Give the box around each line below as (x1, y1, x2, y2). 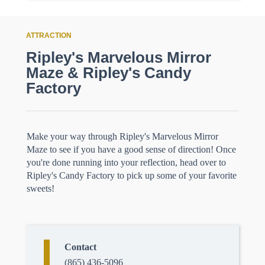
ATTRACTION (26, 31, 72, 40)
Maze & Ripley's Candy (26, 64, 191, 82)
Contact (64, 242, 96, 252)
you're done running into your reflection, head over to (27, 157, 226, 167)
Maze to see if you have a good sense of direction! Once (27, 144, 236, 154)
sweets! (27, 183, 57, 193)
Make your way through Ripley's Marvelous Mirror (27, 131, 218, 141)
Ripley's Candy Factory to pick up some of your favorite (27, 170, 237, 180)
